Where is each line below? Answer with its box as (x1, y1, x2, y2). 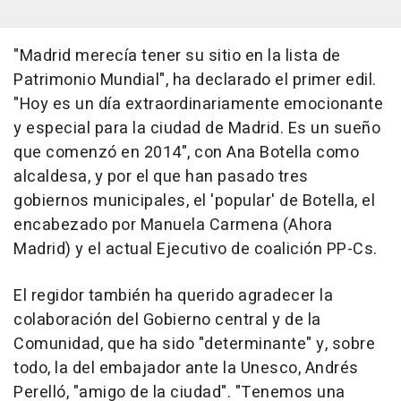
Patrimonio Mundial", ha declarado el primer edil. (13, 67, 377, 92)
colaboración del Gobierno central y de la (13, 307, 321, 332)
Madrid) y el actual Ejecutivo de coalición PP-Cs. (13, 236, 378, 261)
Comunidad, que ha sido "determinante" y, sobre (13, 331, 375, 356)
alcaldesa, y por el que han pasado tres (13, 164, 309, 189)
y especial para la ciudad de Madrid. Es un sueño (13, 115, 380, 141)
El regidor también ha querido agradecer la (13, 283, 333, 308)
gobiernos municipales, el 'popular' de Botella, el (13, 188, 375, 213)
